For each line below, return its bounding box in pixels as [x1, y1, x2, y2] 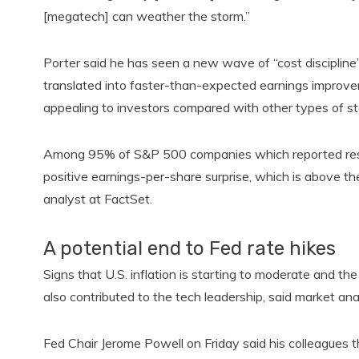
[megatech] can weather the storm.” [42, 8, 250, 24]
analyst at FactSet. [42, 191, 155, 207]
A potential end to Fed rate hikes [42, 237, 336, 260]
